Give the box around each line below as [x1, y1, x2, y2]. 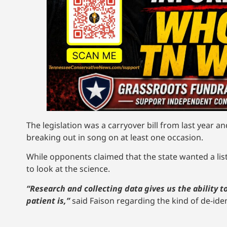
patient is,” [26, 195, 72, 206]
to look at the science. [26, 163, 110, 175]
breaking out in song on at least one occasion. [26, 131, 203, 143]
